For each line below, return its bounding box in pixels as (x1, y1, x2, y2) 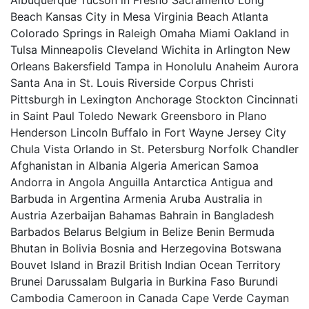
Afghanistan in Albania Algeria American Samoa (10, 159, 259, 172)
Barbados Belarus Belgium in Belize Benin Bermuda (10, 225, 275, 239)
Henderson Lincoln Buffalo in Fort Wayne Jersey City (10, 126, 286, 139)
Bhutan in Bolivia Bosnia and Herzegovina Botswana (10, 241, 281, 255)
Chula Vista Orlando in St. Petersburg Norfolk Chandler (10, 142, 299, 156)
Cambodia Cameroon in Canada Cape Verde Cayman (10, 291, 289, 305)
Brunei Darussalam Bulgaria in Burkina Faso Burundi (10, 275, 278, 288)
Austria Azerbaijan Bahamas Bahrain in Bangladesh (10, 208, 274, 222)
